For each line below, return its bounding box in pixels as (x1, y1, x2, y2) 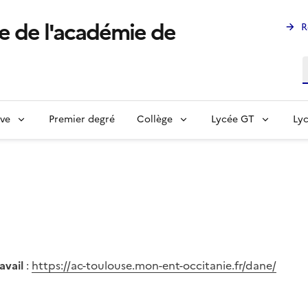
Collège (137, 112, 173, 127)
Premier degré (49, 112, 115, 127)
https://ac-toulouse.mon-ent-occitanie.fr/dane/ (32, 257, 276, 274)
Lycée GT (211, 112, 254, 127)
